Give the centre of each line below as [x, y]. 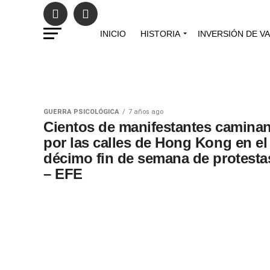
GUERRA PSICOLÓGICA [81, 112]
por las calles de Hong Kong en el [155, 143]
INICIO [113, 34]
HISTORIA [160, 34]
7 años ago [146, 112]
